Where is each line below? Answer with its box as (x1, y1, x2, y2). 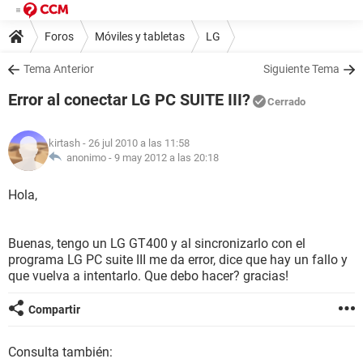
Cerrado (267, 96, 305, 108)
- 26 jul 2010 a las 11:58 (80, 137, 190, 149)
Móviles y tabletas (95, 29, 185, 43)
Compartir (28, 303, 80, 316)
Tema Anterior (23, 62, 94, 75)
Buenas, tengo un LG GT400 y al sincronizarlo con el (8, 236, 305, 251)
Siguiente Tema (263, 62, 340, 75)
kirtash (49, 137, 80, 149)
